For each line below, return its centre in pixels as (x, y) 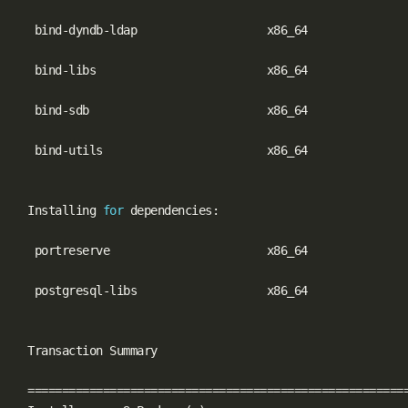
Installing (58, 210)
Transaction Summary (86, 350)
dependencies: (171, 210)
